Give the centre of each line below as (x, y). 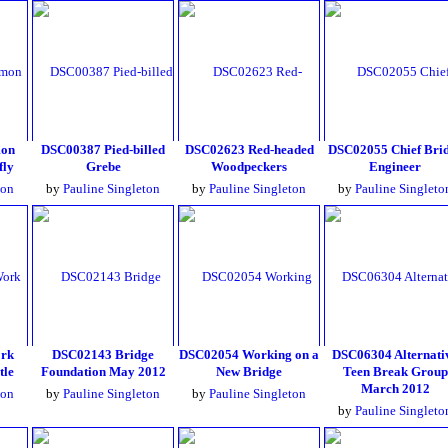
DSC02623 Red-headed (249, 149)
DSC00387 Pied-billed (103, 149)
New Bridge (249, 371)
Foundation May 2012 (103, 371)
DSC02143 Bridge (103, 354)
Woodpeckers (249, 166)
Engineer (395, 166)
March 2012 (395, 388)
